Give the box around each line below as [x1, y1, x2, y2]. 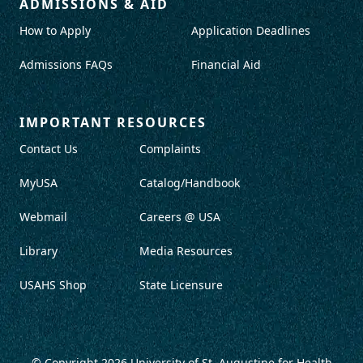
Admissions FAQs [19, 57, 113, 73]
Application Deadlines [191, 23, 310, 39]
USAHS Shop [19, 277, 87, 293]
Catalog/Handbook [139, 175, 240, 191]
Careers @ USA [139, 209, 220, 225]
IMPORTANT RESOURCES [19, 113, 207, 132]
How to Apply [19, 23, 91, 39]
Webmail [19, 209, 67, 225]
